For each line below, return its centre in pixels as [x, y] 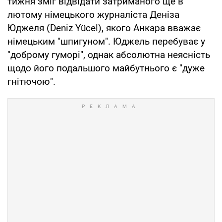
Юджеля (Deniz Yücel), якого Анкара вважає [104, 28]
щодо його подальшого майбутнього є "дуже [106, 68]
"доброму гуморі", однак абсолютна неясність [109, 55]
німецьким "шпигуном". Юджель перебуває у [106, 41]
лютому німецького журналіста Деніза [93, 14]
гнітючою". [31, 81]
